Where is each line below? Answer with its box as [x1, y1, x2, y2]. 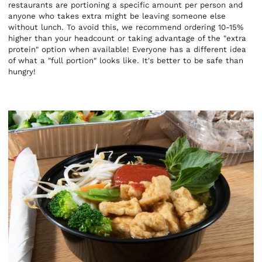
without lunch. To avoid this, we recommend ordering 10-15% [8, 22, 244, 32]
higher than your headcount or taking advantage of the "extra [8, 33, 247, 43]
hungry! [8, 67, 36, 76]
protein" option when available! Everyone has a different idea [8, 44, 247, 54]
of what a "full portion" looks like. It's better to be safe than [8, 56, 244, 65]
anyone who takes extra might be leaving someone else [8, 11, 226, 20]
